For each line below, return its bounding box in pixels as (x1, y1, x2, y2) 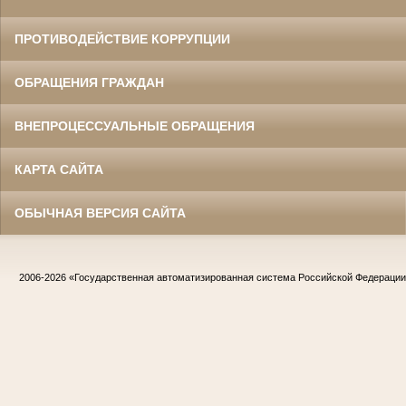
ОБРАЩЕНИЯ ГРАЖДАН (14, 75, 164, 91)
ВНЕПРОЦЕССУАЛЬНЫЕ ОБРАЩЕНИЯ (14, 119, 255, 134)
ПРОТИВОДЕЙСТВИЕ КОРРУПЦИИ (14, 32, 230, 47)
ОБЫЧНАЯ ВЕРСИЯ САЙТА (14, 206, 186, 221)
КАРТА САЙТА (14, 162, 103, 178)
